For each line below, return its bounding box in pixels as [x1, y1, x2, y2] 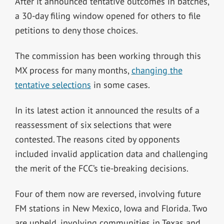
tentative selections [14, 78, 91, 90]
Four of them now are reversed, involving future [14, 187, 201, 199]
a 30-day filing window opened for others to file [14, 9, 200, 21]
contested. [14, 133, 56, 145]
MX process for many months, [14, 64, 131, 76]
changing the [131, 64, 182, 76]
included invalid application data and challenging [14, 147, 208, 159]
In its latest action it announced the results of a [14, 104, 199, 116]
